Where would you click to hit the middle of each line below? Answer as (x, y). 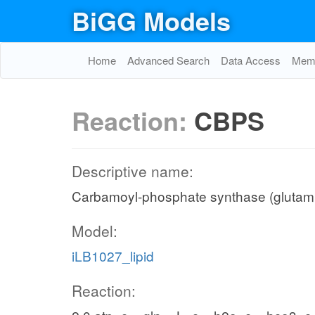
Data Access (251, 60)
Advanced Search (168, 60)
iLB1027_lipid (113, 256)
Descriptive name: (133, 171)
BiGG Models (151, 20)
